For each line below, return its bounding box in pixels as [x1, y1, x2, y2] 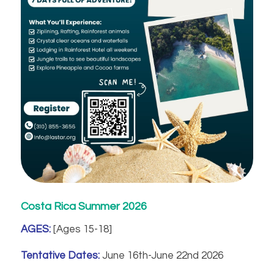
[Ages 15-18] [50, 224, 112, 235]
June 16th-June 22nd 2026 [99, 250, 223, 261]
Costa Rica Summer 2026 [20, 200, 147, 212]
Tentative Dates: [20, 250, 100, 261]
